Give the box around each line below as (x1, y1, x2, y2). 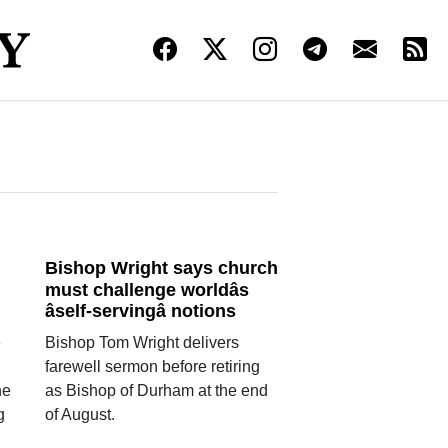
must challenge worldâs (44, 279, 249, 300)
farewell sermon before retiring (44, 358, 260, 376)
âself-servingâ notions (44, 301, 236, 322)
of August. (44, 406, 115, 424)
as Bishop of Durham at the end (44, 382, 268, 400)
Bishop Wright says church (44, 257, 278, 278)
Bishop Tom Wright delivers (44, 334, 239, 352)
